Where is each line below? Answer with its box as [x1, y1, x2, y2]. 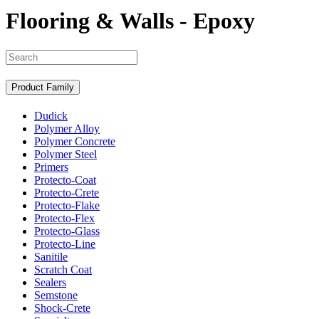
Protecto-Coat [34, 174, 96, 187]
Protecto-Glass [34, 225, 100, 238]
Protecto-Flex [34, 212, 95, 225]
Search [5, 48, 36, 61]
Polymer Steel [34, 148, 97, 161]
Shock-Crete [34, 302, 90, 315]
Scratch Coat [34, 263, 92, 276]
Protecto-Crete [34, 187, 99, 199]
